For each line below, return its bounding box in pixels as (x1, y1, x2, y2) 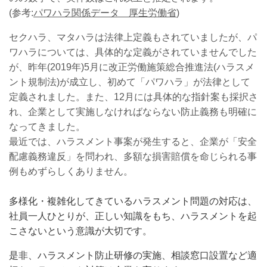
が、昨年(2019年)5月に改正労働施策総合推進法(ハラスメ (9, 61, 254, 72)
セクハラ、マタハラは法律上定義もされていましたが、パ (9, 32, 257, 42)
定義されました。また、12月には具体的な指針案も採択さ (9, 91, 258, 102)
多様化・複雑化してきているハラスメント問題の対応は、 (9, 195, 257, 206)
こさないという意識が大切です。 (9, 225, 152, 236)
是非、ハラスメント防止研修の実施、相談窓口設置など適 (9, 250, 257, 260)
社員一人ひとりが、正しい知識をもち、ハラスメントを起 (9, 210, 257, 221)
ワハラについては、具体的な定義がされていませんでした (9, 46, 257, 57)
